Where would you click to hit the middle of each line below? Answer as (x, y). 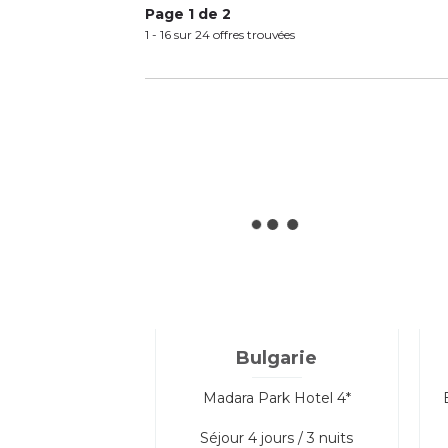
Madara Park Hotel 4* (276, 397)
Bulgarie (277, 357)
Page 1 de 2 (188, 13)
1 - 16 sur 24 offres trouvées (220, 34)
